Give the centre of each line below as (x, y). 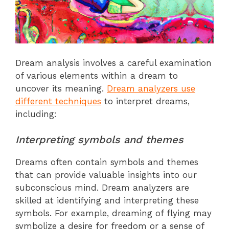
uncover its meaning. (61, 88)
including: (36, 114)
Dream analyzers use (151, 88)
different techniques (58, 101)
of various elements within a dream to (97, 75)
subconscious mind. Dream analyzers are (102, 188)
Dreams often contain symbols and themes (107, 162)
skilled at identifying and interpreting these (107, 201)
